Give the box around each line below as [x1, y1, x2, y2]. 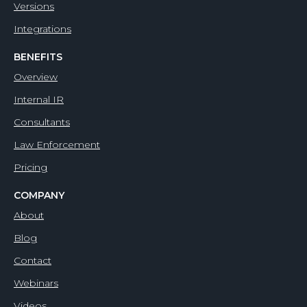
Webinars [14, 277, 58, 290]
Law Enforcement [14, 138, 100, 151]
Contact [14, 254, 51, 267]
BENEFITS [14, 51, 62, 64]
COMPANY [14, 189, 64, 202]
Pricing [14, 161, 47, 174]
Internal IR [14, 93, 64, 106]
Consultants [14, 116, 70, 129]
